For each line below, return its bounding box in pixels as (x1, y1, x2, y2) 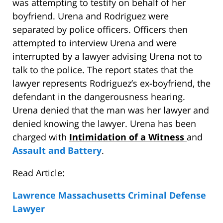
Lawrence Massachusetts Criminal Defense (12, 189, 206, 202)
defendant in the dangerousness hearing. (12, 91, 185, 103)
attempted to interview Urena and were (12, 37, 177, 49)
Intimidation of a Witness (69, 131, 187, 143)
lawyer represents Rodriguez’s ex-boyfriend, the (12, 77, 211, 90)
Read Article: (12, 167, 65, 179)
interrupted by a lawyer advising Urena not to (12, 50, 202, 63)
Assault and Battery (12, 144, 102, 157)
